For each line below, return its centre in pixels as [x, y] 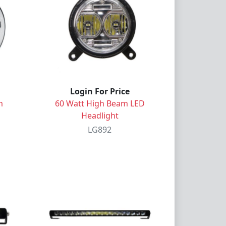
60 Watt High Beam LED [100, 103]
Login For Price [100, 91]
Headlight [100, 115]
